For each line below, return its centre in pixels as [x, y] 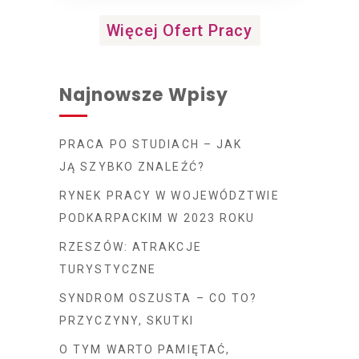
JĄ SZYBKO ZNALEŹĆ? [132, 167]
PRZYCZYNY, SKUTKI [127, 321]
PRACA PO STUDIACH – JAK [151, 144]
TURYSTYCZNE [108, 269]
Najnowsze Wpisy [144, 95]
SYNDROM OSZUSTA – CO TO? [159, 298]
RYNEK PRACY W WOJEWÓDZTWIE [169, 196]
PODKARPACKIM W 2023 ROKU [157, 218]
